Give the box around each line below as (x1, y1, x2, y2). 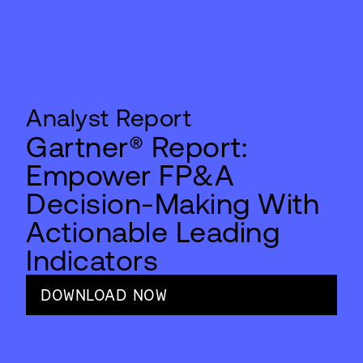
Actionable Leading (26, 216, 280, 249)
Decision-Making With (26, 187, 319, 220)
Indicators (26, 244, 158, 277)
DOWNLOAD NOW (41, 285, 167, 305)
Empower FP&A (26, 159, 234, 192)
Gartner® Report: (26, 130, 247, 164)
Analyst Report (26, 104, 191, 132)
